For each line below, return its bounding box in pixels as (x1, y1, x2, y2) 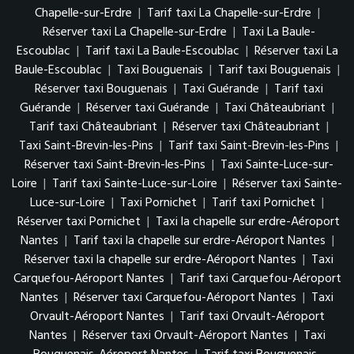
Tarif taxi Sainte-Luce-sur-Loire (52, 174, 217, 195)
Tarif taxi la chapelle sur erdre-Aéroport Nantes (73, 231, 326, 252)
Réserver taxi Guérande (86, 98, 209, 119)
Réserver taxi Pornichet (17, 212, 141, 233)
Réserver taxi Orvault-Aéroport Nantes (81, 326, 288, 347)
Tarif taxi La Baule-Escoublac (85, 41, 239, 62)
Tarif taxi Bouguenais (217, 60, 331, 81)
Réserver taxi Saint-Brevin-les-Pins (24, 155, 205, 176)
